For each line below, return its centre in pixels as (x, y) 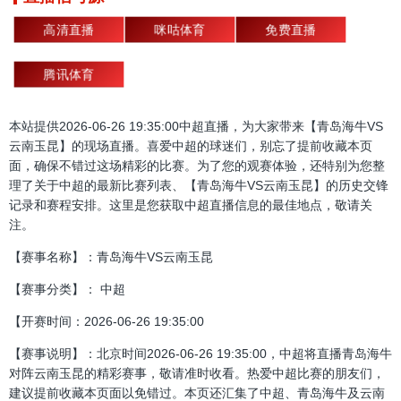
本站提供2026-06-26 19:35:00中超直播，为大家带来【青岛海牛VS (196, 127)
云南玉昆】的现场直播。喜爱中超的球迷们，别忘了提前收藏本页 (191, 146)
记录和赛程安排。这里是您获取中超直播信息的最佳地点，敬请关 (191, 205)
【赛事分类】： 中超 (67, 290)
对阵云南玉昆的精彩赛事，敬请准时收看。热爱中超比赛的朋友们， (197, 374)
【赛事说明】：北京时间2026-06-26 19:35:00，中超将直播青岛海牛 (200, 354)
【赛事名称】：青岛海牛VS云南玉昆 (111, 257)
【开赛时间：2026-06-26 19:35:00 (107, 322)
